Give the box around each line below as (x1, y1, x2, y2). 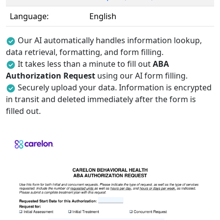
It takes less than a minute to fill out (18, 58, 153, 69)
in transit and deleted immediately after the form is (6, 94, 196, 105)
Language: (10, 11, 49, 22)
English (89, 11, 116, 22)
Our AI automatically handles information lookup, (18, 35, 202, 46)
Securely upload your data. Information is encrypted (18, 82, 212, 93)
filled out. (6, 106, 41, 116)
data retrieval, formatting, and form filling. (6, 47, 164, 57)
